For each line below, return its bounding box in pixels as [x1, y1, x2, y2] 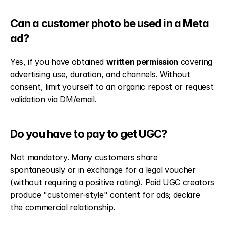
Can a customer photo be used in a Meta [10, 17, 209, 30]
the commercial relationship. [10, 202, 116, 212]
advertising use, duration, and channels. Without [10, 69, 190, 79]
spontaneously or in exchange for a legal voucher [10, 165, 196, 175]
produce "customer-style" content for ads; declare [10, 190, 200, 200]
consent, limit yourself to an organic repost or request [10, 82, 214, 92]
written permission [106, 57, 178, 67]
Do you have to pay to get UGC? [10, 127, 167, 140]
